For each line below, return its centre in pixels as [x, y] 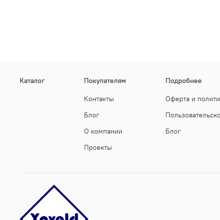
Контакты [99, 98]
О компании [103, 131]
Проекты [98, 147]
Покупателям [105, 80]
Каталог [32, 80]
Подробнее [184, 80]
